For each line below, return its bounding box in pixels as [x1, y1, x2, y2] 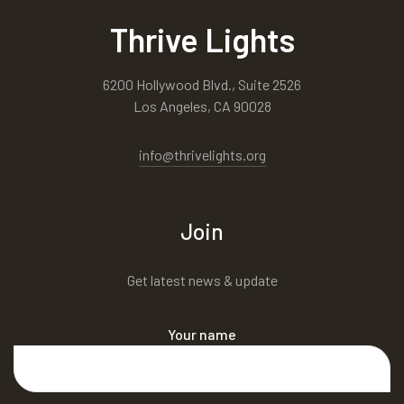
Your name [168, 326, 236, 344]
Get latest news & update [126, 271, 278, 289]
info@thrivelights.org [138, 146, 266, 164]
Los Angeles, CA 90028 [133, 97, 271, 115]
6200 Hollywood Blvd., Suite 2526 [103, 76, 301, 94]
